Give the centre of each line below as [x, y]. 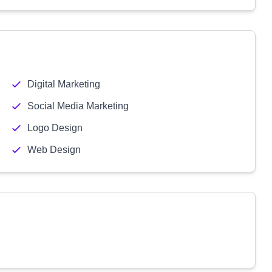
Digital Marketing [63, 84]
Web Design [54, 150]
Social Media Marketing [78, 106]
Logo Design [55, 128]
